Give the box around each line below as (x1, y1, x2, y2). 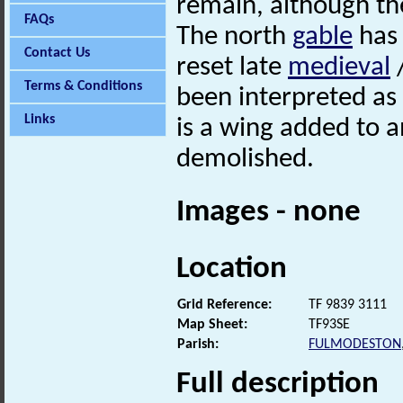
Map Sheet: (177, 317, 247, 332)
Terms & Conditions (24, 79, 142, 94)
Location (176, 253, 287, 285)
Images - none (176, 197, 361, 229)
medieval (288, 54, 390, 83)
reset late (176, 54, 288, 83)
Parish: (177, 336, 219, 352)
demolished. (176, 146, 314, 175)
